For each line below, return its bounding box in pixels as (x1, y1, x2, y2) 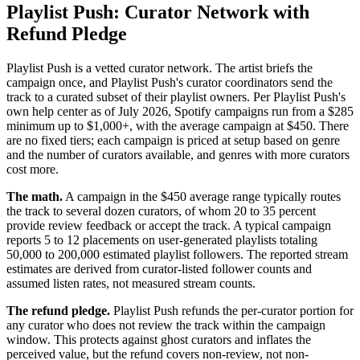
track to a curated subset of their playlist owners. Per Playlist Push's (6, 90, 346, 104)
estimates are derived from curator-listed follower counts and (6, 262, 312, 276)
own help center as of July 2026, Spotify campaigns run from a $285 (6, 104, 354, 119)
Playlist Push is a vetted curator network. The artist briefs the (6, 61, 313, 76)
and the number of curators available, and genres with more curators (6, 148, 350, 162)
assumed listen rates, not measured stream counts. (6, 276, 256, 291)
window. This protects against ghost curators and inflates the (6, 333, 311, 347)
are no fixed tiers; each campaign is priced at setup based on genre (6, 133, 340, 148)
